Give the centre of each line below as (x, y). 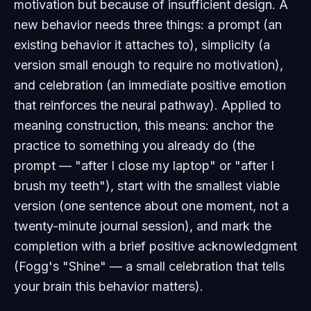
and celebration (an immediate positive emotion (150, 85)
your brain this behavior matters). (109, 286)
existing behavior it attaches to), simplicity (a (142, 45)
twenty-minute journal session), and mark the (143, 226)
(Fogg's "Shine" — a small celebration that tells (149, 266)
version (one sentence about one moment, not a (151, 206)
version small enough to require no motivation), (149, 65)
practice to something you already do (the (134, 145)
